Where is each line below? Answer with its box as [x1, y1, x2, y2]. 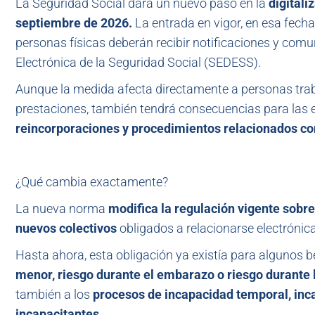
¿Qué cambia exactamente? [15, 174, 168, 189]
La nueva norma [15, 201, 108, 216]
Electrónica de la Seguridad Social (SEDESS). [15, 55, 261, 70]
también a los [15, 287, 93, 302]
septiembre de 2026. [15, 15, 132, 30]
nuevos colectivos [15, 221, 117, 236]
